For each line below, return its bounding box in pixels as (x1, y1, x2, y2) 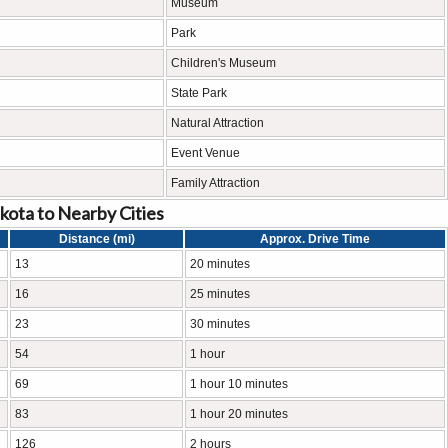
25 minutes (190, 287, 250, 301)
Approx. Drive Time (260, 232, 370, 246)
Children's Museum (171, 56, 276, 70)
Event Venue (171, 146, 240, 160)
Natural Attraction (171, 116, 264, 130)
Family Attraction (171, 176, 260, 190)
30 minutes (190, 317, 250, 331)
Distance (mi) (58, 232, 135, 246)
